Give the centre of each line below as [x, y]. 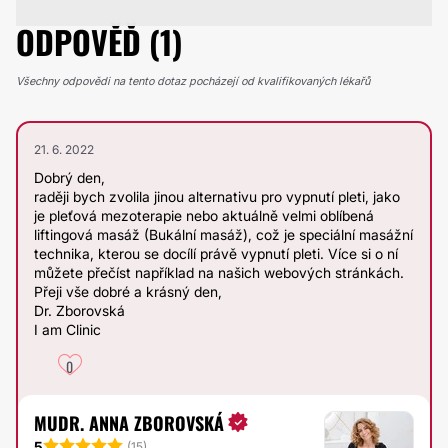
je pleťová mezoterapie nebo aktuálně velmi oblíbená [204, 215]
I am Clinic [67, 329]
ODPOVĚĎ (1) [99, 41]
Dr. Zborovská [79, 310]
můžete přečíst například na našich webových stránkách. [219, 272]
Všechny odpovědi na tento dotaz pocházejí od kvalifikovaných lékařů [193, 81]
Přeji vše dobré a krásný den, [128, 291]
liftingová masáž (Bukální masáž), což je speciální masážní [223, 234]
